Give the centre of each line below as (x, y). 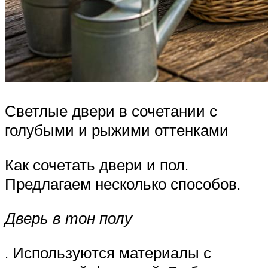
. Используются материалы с (108, 252)
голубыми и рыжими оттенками (117, 130)
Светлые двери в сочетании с (111, 110)
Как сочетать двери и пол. (97, 164)
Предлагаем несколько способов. (123, 183)
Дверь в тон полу (68, 218)
